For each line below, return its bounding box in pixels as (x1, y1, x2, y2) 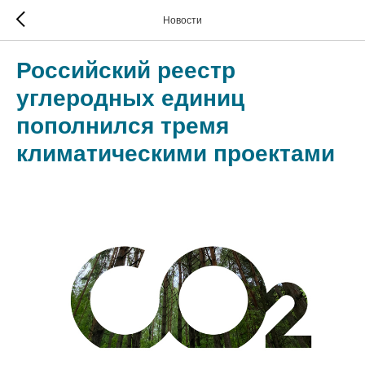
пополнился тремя (16, 113, 229, 139)
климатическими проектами (16, 141, 335, 166)
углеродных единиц (16, 86, 244, 111)
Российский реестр (16, 58, 235, 83)
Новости (163, 15, 202, 26)
